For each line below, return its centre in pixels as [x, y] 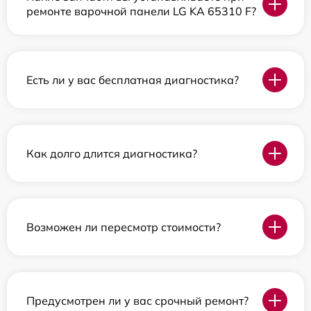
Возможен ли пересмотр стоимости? [124, 227]
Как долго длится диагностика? [112, 153]
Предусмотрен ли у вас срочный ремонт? [137, 300]
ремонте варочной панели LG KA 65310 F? [141, 11]
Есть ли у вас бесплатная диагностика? [133, 79]
